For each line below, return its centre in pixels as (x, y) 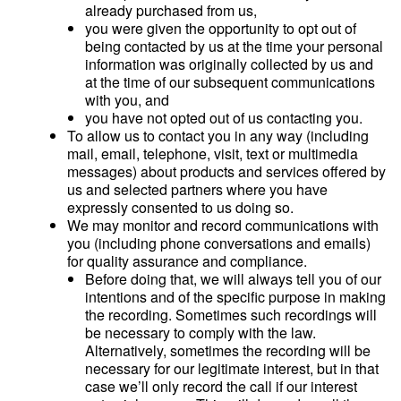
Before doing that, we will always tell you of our (233, 279)
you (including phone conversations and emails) (219, 243)
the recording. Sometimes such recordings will (231, 315)
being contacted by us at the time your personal (234, 46)
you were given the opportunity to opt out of (221, 28)
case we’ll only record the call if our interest (221, 386)
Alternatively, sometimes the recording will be (228, 350)
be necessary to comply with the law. (200, 333)
